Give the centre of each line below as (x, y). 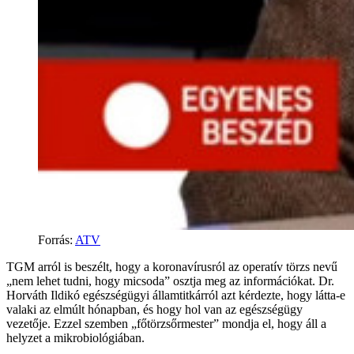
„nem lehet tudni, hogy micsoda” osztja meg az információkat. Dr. (170, 281)
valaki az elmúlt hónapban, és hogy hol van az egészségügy (154, 309)
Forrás (54, 239)
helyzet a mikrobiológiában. (75, 337)
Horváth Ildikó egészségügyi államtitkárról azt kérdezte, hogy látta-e (176, 295)
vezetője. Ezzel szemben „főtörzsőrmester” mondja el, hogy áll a (166, 323)
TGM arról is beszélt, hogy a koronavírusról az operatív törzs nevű (172, 266)
